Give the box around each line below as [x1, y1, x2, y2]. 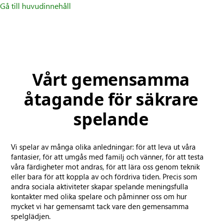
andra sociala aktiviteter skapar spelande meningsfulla [11, 181, 189, 191]
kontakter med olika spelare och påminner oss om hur [11, 191, 187, 201]
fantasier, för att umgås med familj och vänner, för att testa [11, 152, 204, 162]
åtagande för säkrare [23, 88, 199, 111]
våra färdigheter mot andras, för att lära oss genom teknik [11, 162, 200, 171]
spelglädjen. [11, 211, 51, 221]
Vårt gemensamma [32, 68, 190, 91]
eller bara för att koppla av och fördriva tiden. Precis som [11, 171, 198, 181]
